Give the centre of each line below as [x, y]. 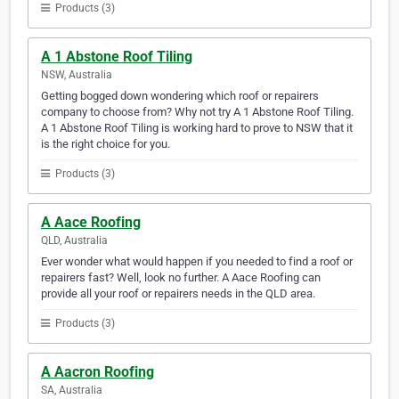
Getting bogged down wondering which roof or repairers [180, 96]
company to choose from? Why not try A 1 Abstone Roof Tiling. [197, 112]
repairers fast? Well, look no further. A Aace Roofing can [181, 278]
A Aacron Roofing [98, 372]
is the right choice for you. [106, 144]
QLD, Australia [74, 241]
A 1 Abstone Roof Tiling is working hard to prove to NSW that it [197, 128]
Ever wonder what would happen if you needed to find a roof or [197, 262]
